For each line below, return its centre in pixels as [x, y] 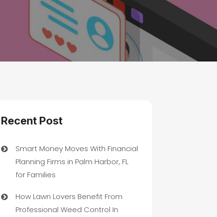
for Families [35, 174]
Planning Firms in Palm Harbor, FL [72, 161]
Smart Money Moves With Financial [77, 148]
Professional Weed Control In [67, 210]
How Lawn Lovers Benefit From [69, 197]
